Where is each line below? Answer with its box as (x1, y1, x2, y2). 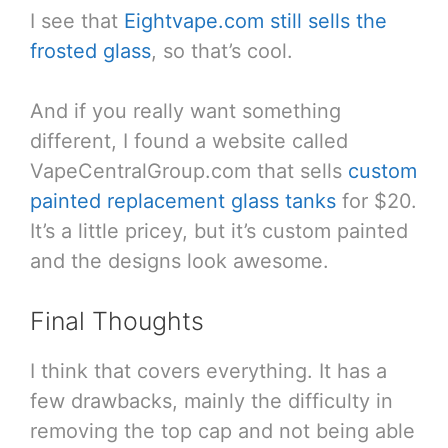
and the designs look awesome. (30, 248, 329, 273)
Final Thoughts (30, 305, 204, 336)
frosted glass (30, 38, 151, 63)
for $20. (336, 188, 417, 213)
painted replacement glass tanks (30, 188, 336, 213)
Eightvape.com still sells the (124, 8, 387, 33)
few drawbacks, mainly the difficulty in (30, 388, 393, 413)
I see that (30, 8, 124, 33)
